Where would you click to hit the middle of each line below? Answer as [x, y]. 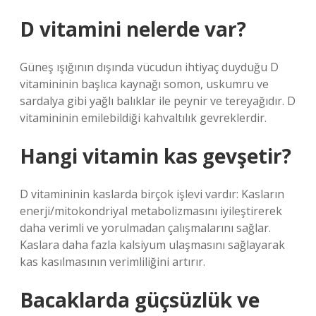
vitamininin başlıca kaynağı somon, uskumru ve [144, 84]
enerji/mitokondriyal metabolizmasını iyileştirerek [151, 211]
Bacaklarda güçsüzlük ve [140, 300]
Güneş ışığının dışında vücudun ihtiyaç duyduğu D [149, 67]
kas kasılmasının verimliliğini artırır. [113, 262]
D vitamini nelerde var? [133, 29]
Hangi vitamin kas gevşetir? [156, 156]
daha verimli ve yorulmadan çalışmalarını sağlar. [145, 228]
